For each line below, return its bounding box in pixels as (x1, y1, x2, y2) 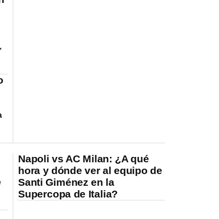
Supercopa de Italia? (18, 188, 118, 199)
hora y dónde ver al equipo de (18, 164, 162, 176)
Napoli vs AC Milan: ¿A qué (18, 153, 149, 164)
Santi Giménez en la (18, 176, 115, 188)
